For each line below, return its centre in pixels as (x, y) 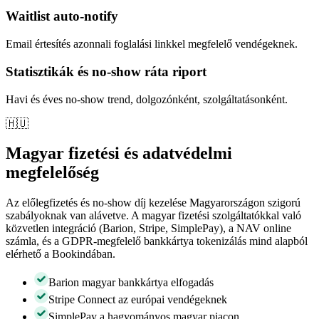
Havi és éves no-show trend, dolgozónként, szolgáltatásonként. (147, 99)
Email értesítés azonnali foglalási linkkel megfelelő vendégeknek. (152, 44)
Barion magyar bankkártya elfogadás (131, 283)
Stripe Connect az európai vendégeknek (138, 300)
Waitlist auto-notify (62, 16)
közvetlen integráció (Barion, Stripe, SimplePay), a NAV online (148, 229)
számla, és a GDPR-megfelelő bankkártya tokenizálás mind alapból (157, 241)
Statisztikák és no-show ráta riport (106, 71)
